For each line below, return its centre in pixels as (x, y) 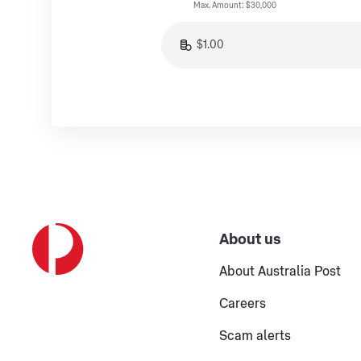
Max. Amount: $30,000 (235, 6)
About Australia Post (280, 272)
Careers (242, 304)
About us (250, 239)
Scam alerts (255, 336)
